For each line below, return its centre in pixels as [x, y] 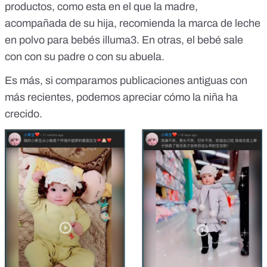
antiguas [207, 80]
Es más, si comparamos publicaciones [96, 80]
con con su [31, 56]
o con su [107, 56]
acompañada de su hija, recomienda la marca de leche [133, 23]
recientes [49, 97]
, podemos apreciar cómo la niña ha [154, 97]
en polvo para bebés [54, 40]
